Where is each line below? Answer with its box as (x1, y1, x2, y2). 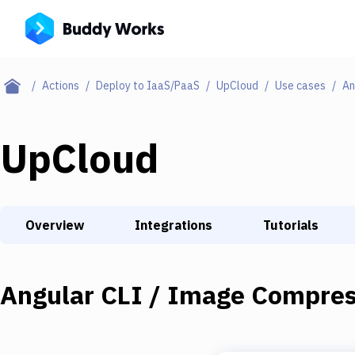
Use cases (275, 78, 326, 93)
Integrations (135, 217, 212, 233)
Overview (25, 217, 84, 233)
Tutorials (263, 217, 319, 233)
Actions (42, 78, 79, 93)
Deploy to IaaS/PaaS (96, 78, 200, 93)
